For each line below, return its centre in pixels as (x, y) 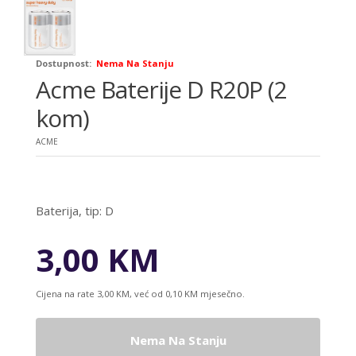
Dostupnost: (64, 64)
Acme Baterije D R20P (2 (161, 90)
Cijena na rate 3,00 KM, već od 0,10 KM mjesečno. (140, 293)
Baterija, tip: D (75, 211)
